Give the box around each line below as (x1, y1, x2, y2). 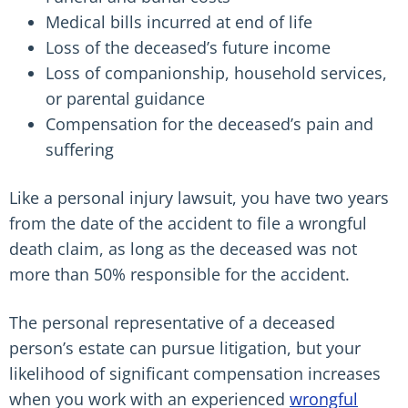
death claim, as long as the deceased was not (9, 238, 357, 260)
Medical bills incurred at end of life (46, 11, 312, 33)
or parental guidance (46, 87, 205, 109)
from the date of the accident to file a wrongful (9, 212, 367, 234)
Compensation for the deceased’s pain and (46, 113, 373, 135)
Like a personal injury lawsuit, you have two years (9, 187, 389, 209)
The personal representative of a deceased (9, 311, 335, 333)
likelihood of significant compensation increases (9, 362, 381, 384)
